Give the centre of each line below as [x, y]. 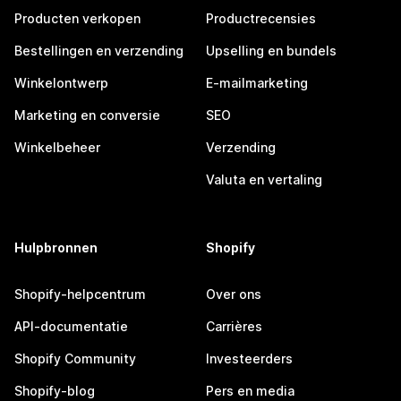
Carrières [234, 326]
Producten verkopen [77, 18]
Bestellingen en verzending [99, 51]
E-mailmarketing [257, 83]
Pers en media [250, 391]
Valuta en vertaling [264, 179]
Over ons [234, 294]
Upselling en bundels [271, 51]
